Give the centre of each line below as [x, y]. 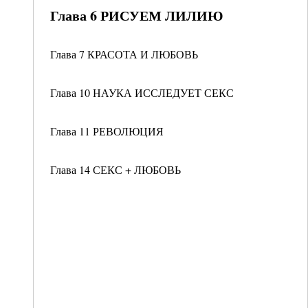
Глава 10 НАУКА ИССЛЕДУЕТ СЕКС [142, 92]
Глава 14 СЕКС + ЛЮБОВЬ [115, 169]
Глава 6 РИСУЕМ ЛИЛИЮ [137, 15]
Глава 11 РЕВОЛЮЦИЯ [107, 131]
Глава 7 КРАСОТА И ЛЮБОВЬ [124, 54]
